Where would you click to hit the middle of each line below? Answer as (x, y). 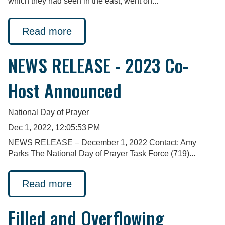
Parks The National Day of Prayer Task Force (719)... (102, 153)
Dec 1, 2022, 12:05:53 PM (54, 127)
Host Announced (65, 90)
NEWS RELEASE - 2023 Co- (98, 65)
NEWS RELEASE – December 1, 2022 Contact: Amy (102, 142)
